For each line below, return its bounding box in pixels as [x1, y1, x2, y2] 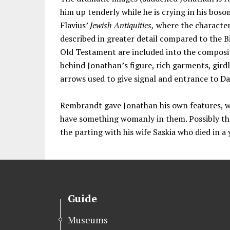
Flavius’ [60, 19, 90, 31]
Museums [68, 213, 108, 226]
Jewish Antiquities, [90, 19, 154, 31]
